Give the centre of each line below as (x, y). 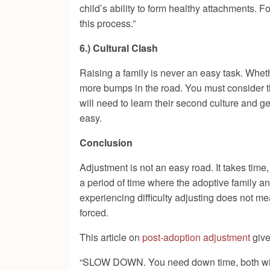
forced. (94, 213)
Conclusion (106, 143)
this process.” (108, 24)
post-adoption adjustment (196, 237)
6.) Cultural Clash (119, 48)
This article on (111, 237)
